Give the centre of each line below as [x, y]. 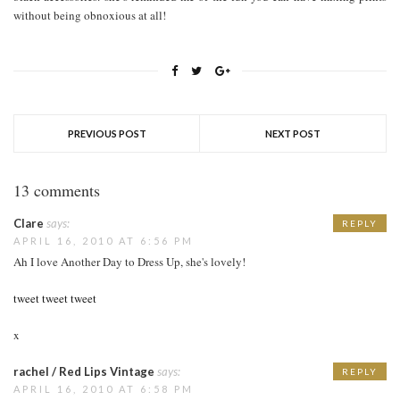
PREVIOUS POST [107, 133]
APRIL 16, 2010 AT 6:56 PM [104, 240]
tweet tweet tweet [55, 298]
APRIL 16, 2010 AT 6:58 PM [104, 388]
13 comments [57, 190]
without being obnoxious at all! [90, 15]
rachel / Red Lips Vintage [84, 371]
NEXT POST [293, 133]
